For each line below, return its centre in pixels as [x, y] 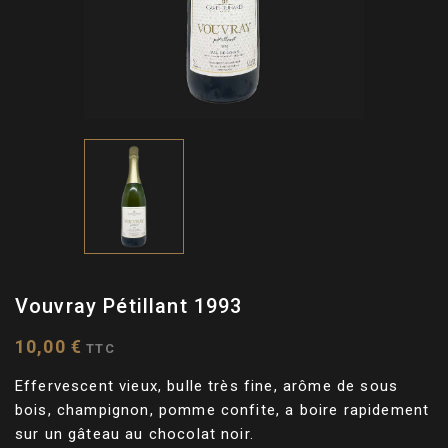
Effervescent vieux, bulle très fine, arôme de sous [207, 386]
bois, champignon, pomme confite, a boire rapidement [222, 410]
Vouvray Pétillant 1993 [129, 306]
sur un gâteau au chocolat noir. [134, 434]
